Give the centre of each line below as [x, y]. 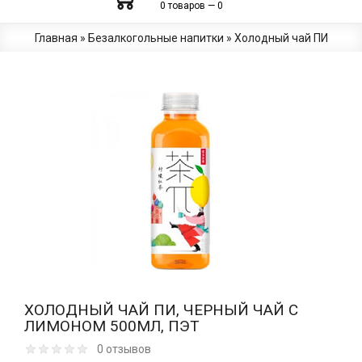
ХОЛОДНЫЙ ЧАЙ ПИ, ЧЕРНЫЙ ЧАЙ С [161, 310]
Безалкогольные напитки [156, 38]
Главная [56, 38]
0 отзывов [124, 349]
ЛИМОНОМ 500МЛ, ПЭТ [112, 326]
